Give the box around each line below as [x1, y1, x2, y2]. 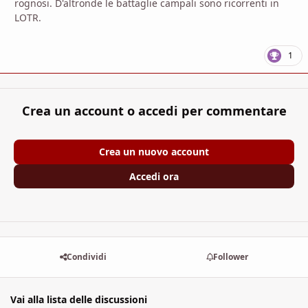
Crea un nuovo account [99, 144, 209, 158]
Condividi [66, 251, 107, 263]
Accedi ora [129, 169, 179, 183]
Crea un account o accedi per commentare [21, 102, 287, 120]
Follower [213, 251, 249, 263]
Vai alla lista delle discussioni [10, 292, 147, 306]
